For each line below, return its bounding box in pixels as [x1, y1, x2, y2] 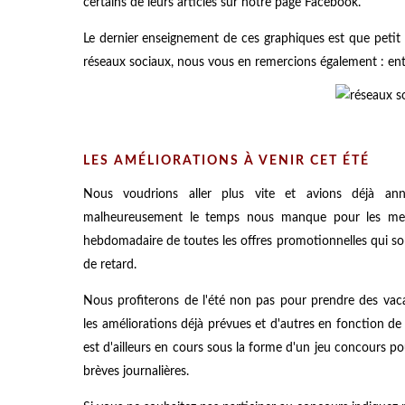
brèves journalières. [83, 364, 189, 378]
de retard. [83, 258, 137, 271]
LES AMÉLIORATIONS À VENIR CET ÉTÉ [83, 154, 370, 167]
